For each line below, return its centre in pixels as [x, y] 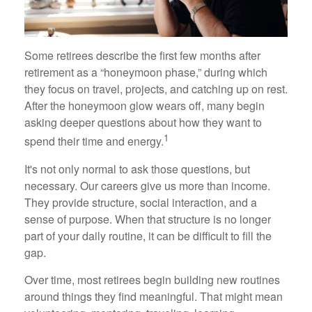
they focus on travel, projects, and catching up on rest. [156, 89]
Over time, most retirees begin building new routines [152, 279]
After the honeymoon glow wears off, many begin [145, 106]
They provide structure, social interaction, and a [141, 202]
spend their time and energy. [94, 141]
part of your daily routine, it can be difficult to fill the [148, 235]
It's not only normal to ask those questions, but [137, 169]
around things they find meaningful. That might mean [154, 296]
